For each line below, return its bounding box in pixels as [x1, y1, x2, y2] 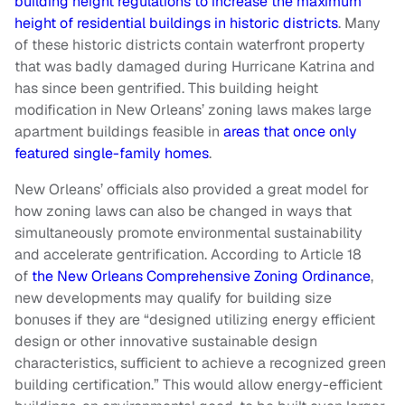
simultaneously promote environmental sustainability [14, 223, 363, 243]
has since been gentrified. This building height [14, 79, 318, 99]
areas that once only [220, 122, 357, 142]
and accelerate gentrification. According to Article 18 [14, 245, 362, 265]
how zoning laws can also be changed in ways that [14, 202, 352, 221]
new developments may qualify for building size [14, 288, 332, 308]
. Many [338, 14, 381, 33]
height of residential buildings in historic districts [14, 14, 338, 33]
